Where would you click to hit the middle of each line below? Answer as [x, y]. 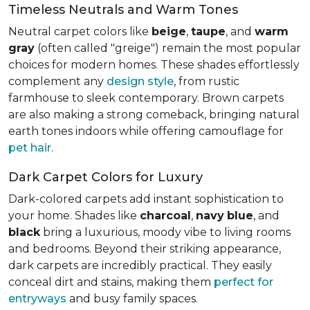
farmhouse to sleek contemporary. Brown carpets [146, 98]
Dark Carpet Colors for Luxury [106, 177]
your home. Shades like [74, 215]
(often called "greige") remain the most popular [168, 48]
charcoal [165, 215]
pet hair [30, 147]
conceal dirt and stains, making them [111, 282]
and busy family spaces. [132, 298]
